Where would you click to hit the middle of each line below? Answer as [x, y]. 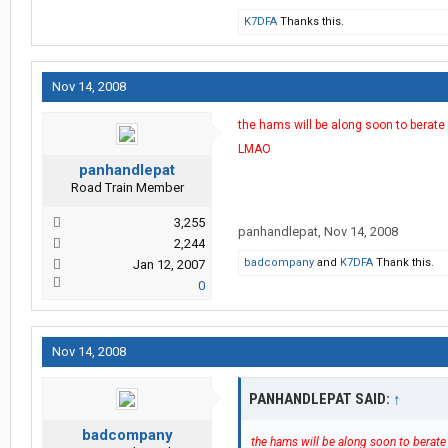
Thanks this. [310, 22]
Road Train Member [127, 188]
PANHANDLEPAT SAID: [321, 399]
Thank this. [403, 263]
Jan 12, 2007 [169, 265]
